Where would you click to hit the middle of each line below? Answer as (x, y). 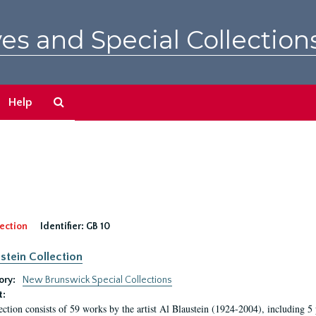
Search (81, 102)
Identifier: (62, 226)
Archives (85, 130)
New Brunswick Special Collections (97, 280)
